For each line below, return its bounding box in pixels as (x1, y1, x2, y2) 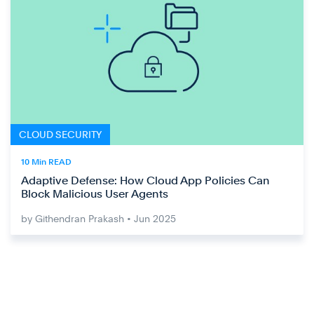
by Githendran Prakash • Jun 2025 (21, 212, 176, 224)
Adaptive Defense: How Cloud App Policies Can (21, 173, 270, 187)
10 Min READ (21, 156, 71, 167)
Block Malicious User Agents (21, 186, 168, 200)
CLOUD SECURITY (19, 128, 102, 140)
